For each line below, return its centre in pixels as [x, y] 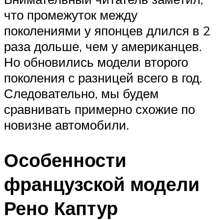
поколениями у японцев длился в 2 [107, 30]
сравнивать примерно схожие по [99, 109]
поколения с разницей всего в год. [103, 77]
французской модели [102, 184]
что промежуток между [71, 14]
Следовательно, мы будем [81, 93]
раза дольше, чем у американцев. [103, 46]
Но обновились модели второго [96, 62]
